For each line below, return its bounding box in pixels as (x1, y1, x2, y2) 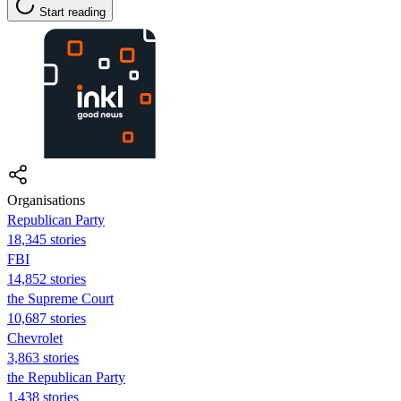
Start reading (39, 4, 106, 19)
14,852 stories (7, 270, 86, 286)
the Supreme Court (7, 290, 114, 306)
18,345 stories (7, 231, 86, 247)
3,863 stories (7, 349, 79, 365)
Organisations (7, 192, 85, 208)
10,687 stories (7, 310, 86, 326)
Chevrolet (7, 329, 63, 346)
